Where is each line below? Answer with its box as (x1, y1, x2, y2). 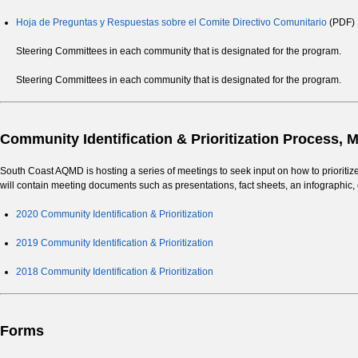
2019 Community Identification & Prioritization (16, 237, 213, 249)
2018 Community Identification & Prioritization (16, 266, 213, 278)
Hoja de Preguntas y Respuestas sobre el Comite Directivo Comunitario (16, 17, 327, 29)
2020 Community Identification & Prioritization (16, 209, 213, 221)
